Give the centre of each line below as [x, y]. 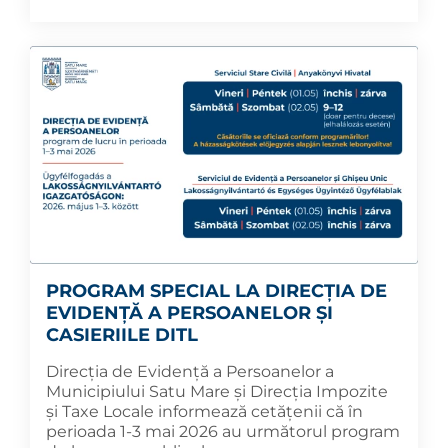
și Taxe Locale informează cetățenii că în [204, 412]
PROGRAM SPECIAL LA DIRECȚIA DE [216, 291]
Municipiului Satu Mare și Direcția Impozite [217, 392]
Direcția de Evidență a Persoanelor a [190, 372]
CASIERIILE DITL [122, 335]
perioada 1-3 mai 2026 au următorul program [223, 432]
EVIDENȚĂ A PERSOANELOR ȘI [189, 313]
